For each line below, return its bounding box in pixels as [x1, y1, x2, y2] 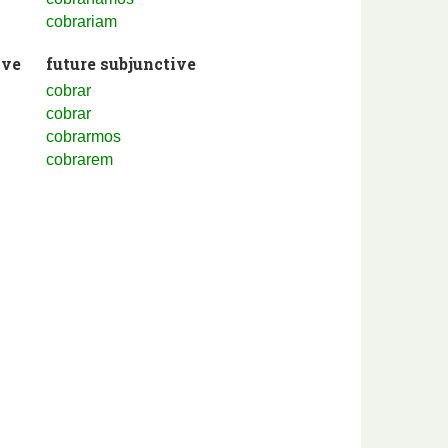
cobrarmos [46, 127, 122, 145]
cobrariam [46, 12, 118, 30]
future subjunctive [46, 52, 197, 74]
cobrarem [46, 150, 114, 168]
